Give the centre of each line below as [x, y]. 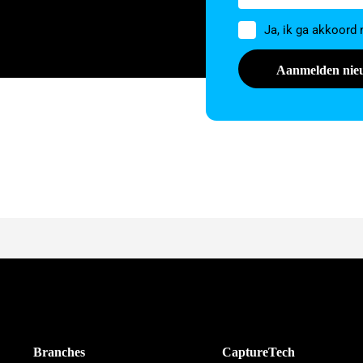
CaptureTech [258, 352]
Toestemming [277, 28]
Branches [59, 352]
